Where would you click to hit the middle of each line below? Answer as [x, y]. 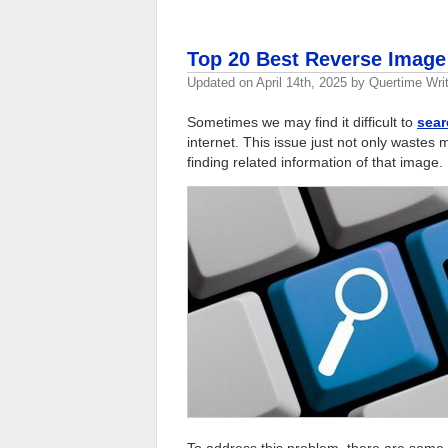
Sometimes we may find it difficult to [302, 121]
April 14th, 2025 [301, 82]
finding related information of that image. [315, 161]
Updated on [221, 82]
